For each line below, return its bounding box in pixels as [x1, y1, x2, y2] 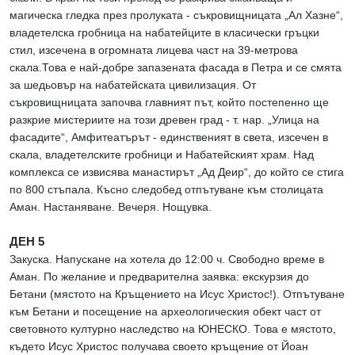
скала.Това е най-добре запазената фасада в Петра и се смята [10, 61, 342, 74]
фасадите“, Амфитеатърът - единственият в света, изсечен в [10, 131, 328, 144]
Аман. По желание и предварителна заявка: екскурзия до [10, 270, 309, 284]
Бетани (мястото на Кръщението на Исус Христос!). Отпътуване [10, 288, 345, 301]
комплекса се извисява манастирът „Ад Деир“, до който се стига [10, 166, 344, 179]
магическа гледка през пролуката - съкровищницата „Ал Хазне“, [10, 9, 343, 22]
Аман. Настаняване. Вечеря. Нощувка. [10, 200, 212, 214]
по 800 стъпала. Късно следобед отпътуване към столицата [10, 183, 323, 197]
